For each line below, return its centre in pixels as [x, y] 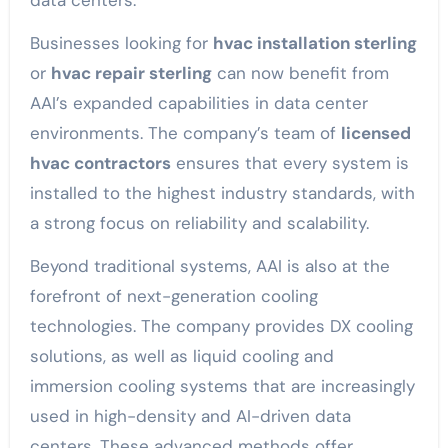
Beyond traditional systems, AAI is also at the [209, 266]
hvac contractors [100, 163]
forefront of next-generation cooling [173, 296]
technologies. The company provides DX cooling [221, 326]
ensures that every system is [289, 163]
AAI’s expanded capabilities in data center [198, 103]
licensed [375, 133]
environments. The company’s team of [185, 133]
